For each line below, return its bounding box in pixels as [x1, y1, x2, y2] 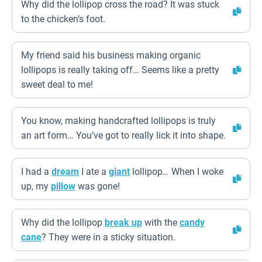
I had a [21, 166, 51, 177]
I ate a [79, 166, 109, 177]
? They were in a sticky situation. [42, 232, 175, 243]
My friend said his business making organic [21, 50, 201, 61]
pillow [51, 181, 75, 192]
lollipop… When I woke [130, 166, 223, 177]
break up [105, 217, 142, 228]
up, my [21, 181, 51, 192]
